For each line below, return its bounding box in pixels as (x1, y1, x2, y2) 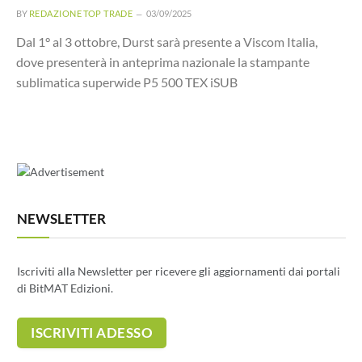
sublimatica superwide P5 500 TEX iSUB (16, 74, 238, 90)
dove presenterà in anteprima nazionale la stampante (16, 54, 309, 69)
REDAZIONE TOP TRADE (29, 8, 133, 19)
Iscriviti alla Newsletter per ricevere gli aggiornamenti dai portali (17, 264, 340, 278)
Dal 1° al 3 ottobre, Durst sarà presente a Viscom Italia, (16, 34, 318, 49)
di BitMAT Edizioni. (17, 281, 113, 295)
